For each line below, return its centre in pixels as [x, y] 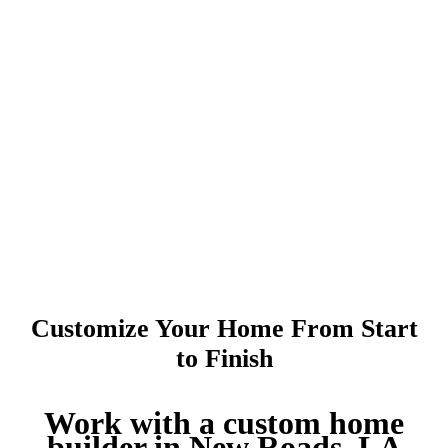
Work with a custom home [224, 424]
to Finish [224, 358]
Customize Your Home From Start [224, 328]
